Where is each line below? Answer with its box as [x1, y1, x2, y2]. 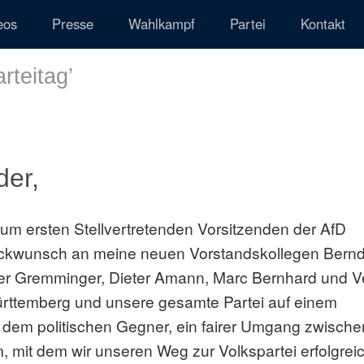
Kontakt [301, 14, 345, 33]
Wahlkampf [128, 14, 195, 33]
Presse [52, 14, 93, 33]
